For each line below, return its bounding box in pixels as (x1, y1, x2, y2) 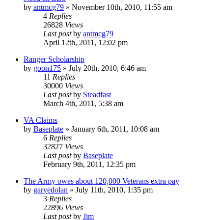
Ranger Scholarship (24, 55, 84, 63)
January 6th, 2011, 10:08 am (71, 124, 159, 133)
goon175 (33, 63, 61, 72)
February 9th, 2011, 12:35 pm (43, 160, 136, 168)
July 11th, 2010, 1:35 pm (76, 185, 153, 194)
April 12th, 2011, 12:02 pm (43, 38, 128, 47)
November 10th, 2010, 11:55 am (72, 2, 172, 11)
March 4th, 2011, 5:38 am (43, 99, 123, 108)
